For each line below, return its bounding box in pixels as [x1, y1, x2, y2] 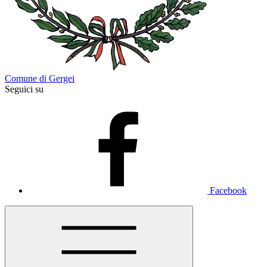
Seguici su [5, 84, 44, 95]
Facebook [210, 185, 247, 196]
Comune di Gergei [5, 73, 74, 84]
